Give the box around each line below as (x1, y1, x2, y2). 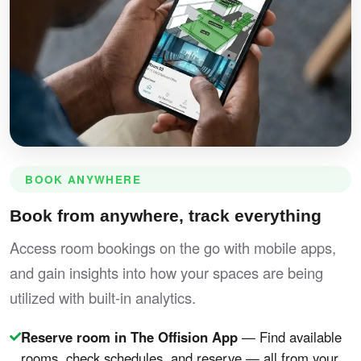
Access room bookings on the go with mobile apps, (10, 237, 336, 259)
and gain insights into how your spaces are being (10, 262, 323, 284)
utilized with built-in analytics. (10, 287, 196, 309)
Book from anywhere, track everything (10, 206, 322, 226)
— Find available (238, 327, 342, 347)
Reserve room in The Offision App (21, 327, 238, 347)
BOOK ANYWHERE (25, 171, 141, 187)
